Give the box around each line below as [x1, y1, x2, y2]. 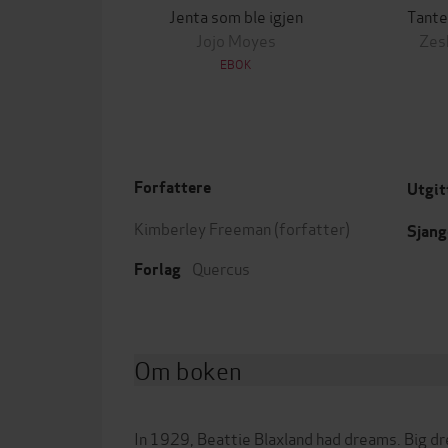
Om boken [134, 352, 242, 387]
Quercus [192, 256, 250, 279]
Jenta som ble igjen [169, 4, 303, 27]
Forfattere [134, 177, 211, 198]
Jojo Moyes [196, 28, 276, 51]
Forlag [134, 259, 181, 280]
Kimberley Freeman [134, 216, 271, 239]
